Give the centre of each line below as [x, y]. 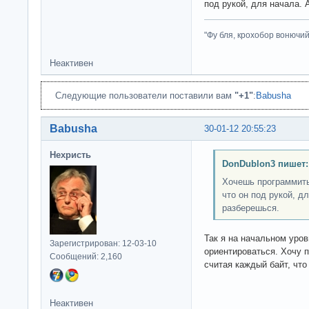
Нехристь [70, 154]
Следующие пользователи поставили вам [145, 95]
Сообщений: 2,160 [86, 256]
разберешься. [250, 208]
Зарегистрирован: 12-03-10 [103, 243]
